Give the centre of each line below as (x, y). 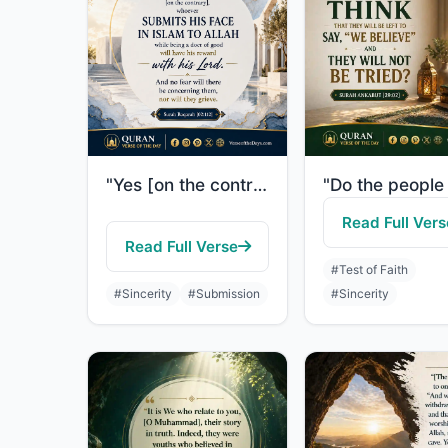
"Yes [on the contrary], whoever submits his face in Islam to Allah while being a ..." (260, 184)
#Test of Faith (369, 269)
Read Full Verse (181, 246)
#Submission (224, 293)
